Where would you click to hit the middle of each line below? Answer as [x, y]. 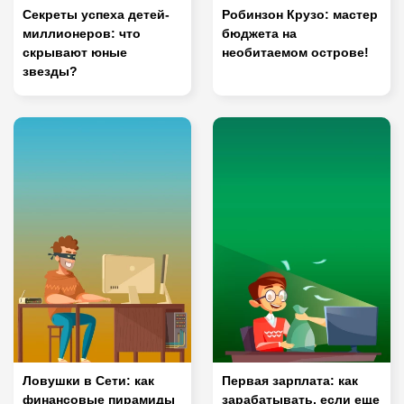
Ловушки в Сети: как [88, 381]
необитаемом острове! [295, 53]
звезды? [50, 72]
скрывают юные [75, 53]
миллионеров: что [82, 34]
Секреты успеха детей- [96, 15]
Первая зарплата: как [290, 381]
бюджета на [259, 34]
